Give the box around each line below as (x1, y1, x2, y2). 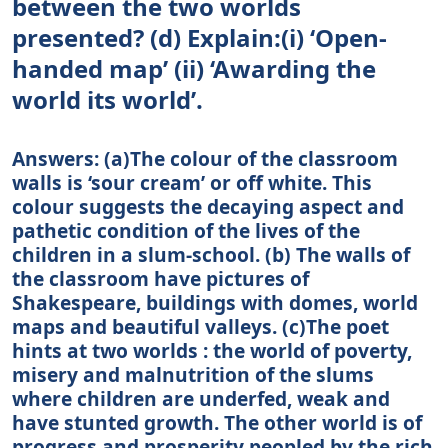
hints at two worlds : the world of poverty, (12, 336, 412, 364)
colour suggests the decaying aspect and (12, 192, 404, 220)
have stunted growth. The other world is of (12, 408, 422, 436)
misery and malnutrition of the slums (12, 360, 374, 388)
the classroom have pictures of (12, 264, 309, 292)
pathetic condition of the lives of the (12, 216, 360, 244)
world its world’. (12, 82, 203, 116)
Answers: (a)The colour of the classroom (12, 144, 398, 172)
